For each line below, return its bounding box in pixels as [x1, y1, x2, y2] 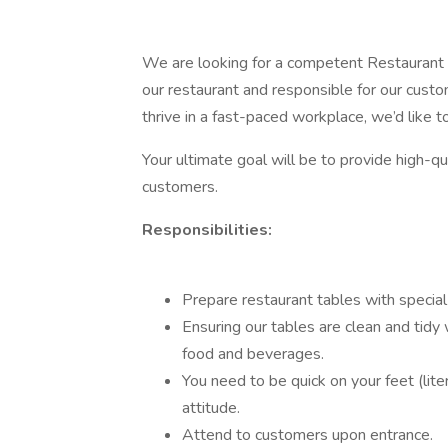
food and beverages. [182, 343, 328, 365]
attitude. [182, 397, 244, 419]
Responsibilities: [142, 219, 272, 241]
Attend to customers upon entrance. [182, 424, 433, 446]
